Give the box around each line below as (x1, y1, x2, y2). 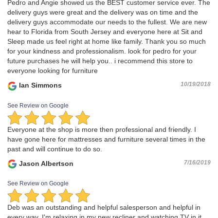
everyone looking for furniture (7, 67, 98, 75)
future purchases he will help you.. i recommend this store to (7, 57, 193, 65)
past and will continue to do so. (7, 145, 102, 153)
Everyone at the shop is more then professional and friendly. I (7, 125, 196, 133)
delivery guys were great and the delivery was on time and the (7, 8, 198, 17)
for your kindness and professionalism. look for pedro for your (7, 47, 197, 55)
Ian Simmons (17, 81, 62, 90)
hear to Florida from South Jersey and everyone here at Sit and (7, 28, 202, 36)
